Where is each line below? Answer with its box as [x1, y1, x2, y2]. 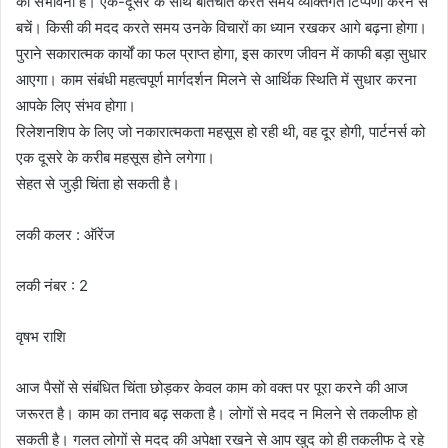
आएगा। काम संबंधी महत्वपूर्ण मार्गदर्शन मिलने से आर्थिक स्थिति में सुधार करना [16, 69, 416, 89]
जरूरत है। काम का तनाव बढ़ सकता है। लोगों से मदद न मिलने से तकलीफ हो [16, 403, 417, 423]
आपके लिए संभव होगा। [16, 95, 136, 115]
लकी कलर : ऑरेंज [16, 224, 115, 244]
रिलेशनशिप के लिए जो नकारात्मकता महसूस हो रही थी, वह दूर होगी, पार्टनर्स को [16, 121, 425, 141]
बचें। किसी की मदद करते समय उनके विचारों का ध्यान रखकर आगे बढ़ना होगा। [16, 17, 427, 37]
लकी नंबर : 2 [16, 275, 88, 295]
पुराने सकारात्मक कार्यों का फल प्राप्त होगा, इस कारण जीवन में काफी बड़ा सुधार [16, 43, 427, 63]
